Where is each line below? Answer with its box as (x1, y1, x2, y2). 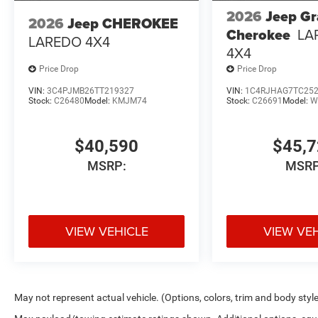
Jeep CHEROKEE (67, 13, 178, 35)
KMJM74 (112, 95, 147, 106)
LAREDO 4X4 (28, 31, 110, 53)
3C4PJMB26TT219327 (47, 85, 134, 96)
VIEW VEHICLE (65, 221, 148, 240)
